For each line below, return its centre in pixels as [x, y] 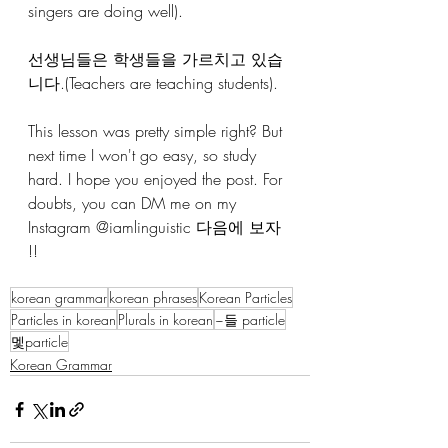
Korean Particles [245, 297]
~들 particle [250, 319]
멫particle [39, 341]
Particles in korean [63, 319]
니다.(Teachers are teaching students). [153, 83]
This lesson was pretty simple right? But [157, 131]
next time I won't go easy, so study [144, 155]
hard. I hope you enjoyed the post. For [157, 179]
